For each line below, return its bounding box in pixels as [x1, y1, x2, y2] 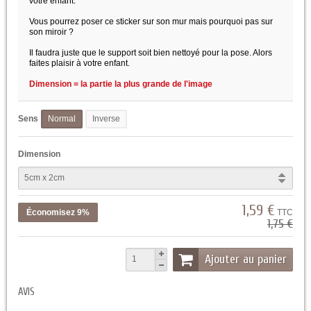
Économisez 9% [26, 207, 90, 217]
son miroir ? [29, 27, 74, 37]
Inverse [92, 114, 120, 124]
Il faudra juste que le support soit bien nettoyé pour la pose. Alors [29, 48, 272, 58]
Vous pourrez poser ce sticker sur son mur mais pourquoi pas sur [29, 17, 273, 27]
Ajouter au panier [205, 251, 287, 267]
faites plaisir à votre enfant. [29, 58, 132, 69]
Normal [48, 114, 76, 124]
